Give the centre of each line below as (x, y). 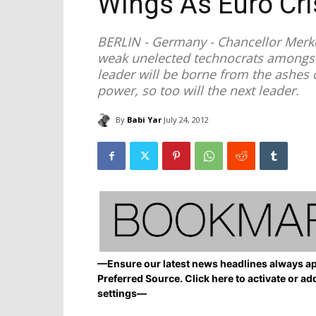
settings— (122, 293)
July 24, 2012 (186, 120)
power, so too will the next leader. (198, 90)
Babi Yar (144, 119)
